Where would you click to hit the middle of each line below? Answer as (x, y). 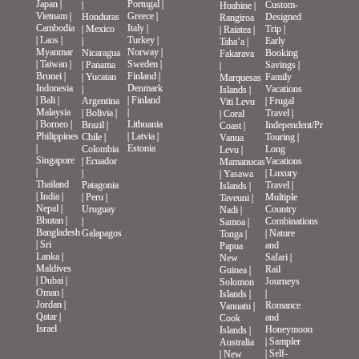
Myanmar (54, 52)
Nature (282, 234)
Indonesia (54, 89)
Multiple (282, 198)
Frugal (282, 101)
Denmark (145, 89)
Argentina (101, 101)
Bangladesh (58, 233)
